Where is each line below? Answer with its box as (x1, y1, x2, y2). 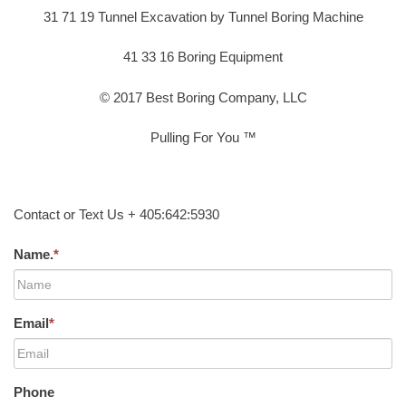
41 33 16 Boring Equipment (123, 49, 283, 65)
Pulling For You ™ (150, 130, 256, 146)
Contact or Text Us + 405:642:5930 (14, 206, 219, 222)
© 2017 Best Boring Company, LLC (99, 89, 307, 105)
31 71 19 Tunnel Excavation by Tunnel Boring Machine (43, 8, 363, 24)
